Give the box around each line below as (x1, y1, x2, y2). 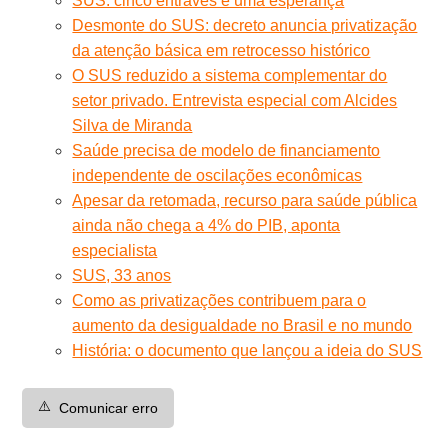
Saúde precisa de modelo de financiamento (72, 141, 381, 159)
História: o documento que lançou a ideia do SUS (72, 341, 423, 359)
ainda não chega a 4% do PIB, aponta (72, 216, 341, 234)
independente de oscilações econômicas (72, 166, 363, 184)
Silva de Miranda (72, 116, 193, 134)
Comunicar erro (59, 399, 159, 416)
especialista (72, 241, 158, 259)
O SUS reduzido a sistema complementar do (72, 66, 388, 84)
